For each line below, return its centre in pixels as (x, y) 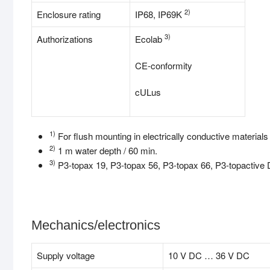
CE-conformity (164, 66)
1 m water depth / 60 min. (106, 151)
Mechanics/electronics (96, 225)
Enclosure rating (69, 14)
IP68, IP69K (160, 14)
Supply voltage (66, 256)
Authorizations (65, 39)
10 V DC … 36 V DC (209, 256)
